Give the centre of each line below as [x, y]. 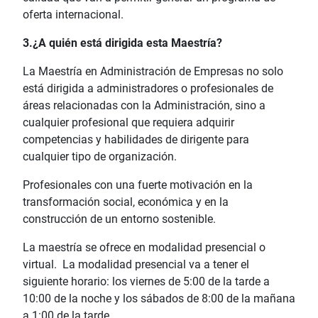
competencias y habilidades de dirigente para [136, 139]
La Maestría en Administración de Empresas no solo [153, 71]
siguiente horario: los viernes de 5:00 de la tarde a [146, 281]
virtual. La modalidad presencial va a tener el [136, 264]
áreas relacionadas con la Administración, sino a [144, 105]
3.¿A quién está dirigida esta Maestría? [122, 43]
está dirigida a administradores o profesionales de [148, 88]
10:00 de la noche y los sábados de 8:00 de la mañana [159, 298]
